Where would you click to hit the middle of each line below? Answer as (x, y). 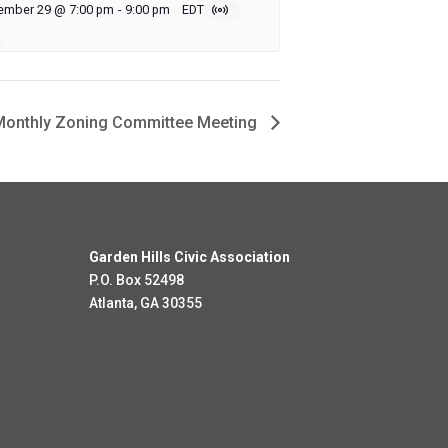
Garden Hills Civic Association (190, 257)
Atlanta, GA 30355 (146, 303)
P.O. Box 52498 (137, 280)
